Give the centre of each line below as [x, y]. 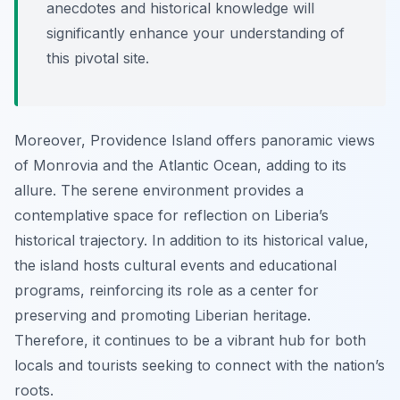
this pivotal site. [98, 58]
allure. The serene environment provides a [159, 191]
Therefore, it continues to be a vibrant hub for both [190, 341]
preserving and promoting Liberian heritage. [162, 316]
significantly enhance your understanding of [196, 33]
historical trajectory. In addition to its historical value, [192, 241]
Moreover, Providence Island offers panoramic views [195, 141]
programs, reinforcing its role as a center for [167, 291]
